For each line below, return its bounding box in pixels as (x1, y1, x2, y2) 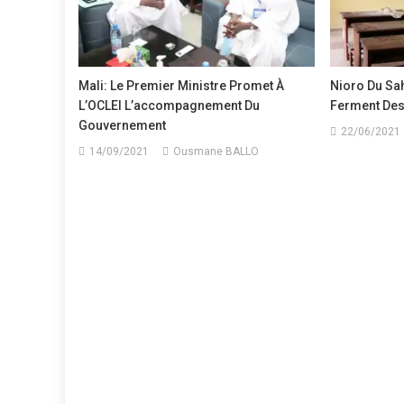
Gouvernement (78, 117, 167, 133)
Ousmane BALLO (173, 144, 260, 158)
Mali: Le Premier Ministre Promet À (78, 78, 285, 93)
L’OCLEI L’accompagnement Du (78, 97, 261, 113)
